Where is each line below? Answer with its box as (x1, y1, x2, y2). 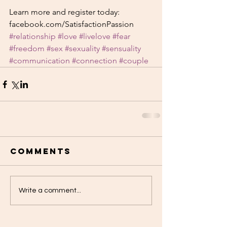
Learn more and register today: (9, 7, 122, 17)
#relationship (9, 31, 56, 42)
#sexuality (65, 44, 100, 54)
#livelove (79, 31, 110, 42)
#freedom (9, 44, 45, 54)
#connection (72, 56, 117, 66)
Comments (10, 146, 71, 157)
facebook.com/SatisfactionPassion (9, 19, 134, 29)
